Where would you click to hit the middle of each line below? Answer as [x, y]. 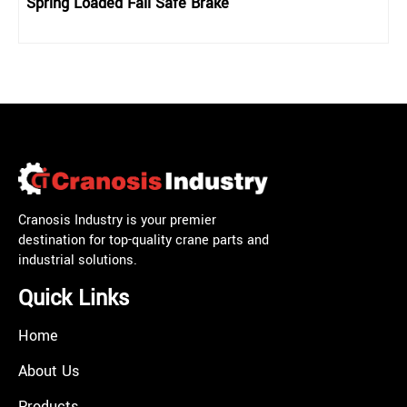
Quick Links [74, 298]
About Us [49, 371]
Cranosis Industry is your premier [117, 220]
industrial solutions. [78, 260]
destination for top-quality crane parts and [144, 240]
